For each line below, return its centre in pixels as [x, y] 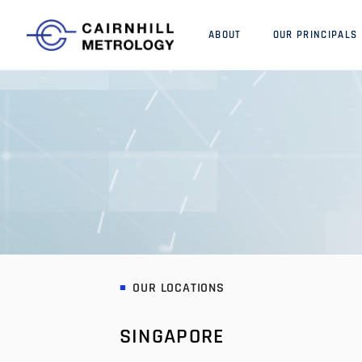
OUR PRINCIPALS [315, 35]
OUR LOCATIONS [179, 288]
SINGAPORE [172, 337]
